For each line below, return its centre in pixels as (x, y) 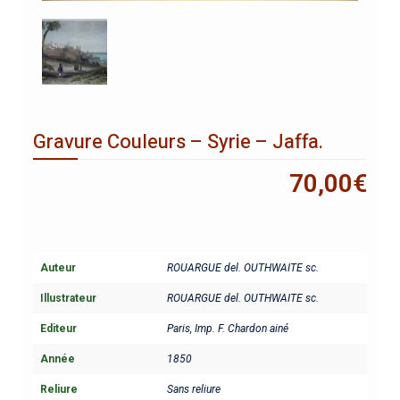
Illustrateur (68, 298)
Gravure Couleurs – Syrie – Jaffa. (178, 142)
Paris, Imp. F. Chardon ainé (227, 328)
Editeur (58, 328)
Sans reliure (193, 389)
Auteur (58, 267)
